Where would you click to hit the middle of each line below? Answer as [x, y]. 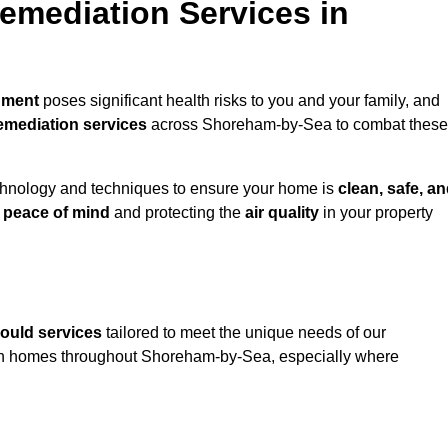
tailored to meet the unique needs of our [244, 333]
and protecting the [177, 213]
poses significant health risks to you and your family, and [239, 101]
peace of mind [56, 213]
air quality [282, 213]
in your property [376, 213]
